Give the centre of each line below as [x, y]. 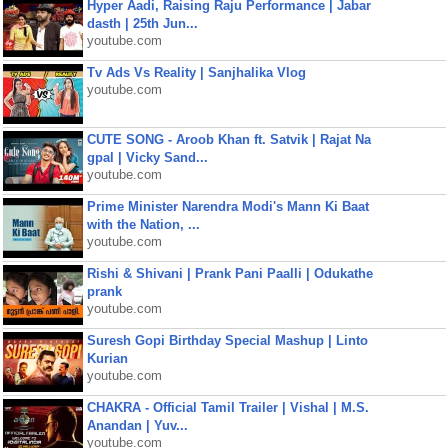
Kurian [107, 358]
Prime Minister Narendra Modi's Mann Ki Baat [227, 206]
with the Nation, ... [143, 224]
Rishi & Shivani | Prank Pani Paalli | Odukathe [229, 273]
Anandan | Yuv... [137, 425]
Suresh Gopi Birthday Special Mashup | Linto [227, 340]
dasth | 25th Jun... [142, 23]
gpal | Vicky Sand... [147, 157]
